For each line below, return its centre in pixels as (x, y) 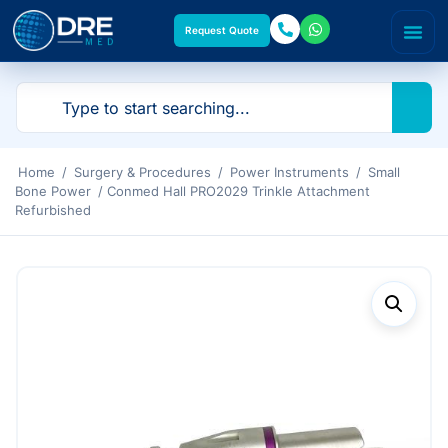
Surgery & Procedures (142, 172)
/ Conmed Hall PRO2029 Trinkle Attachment (232, 191)
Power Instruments (289, 172)
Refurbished (53, 210)
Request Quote (222, 30)
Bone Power (53, 191)
